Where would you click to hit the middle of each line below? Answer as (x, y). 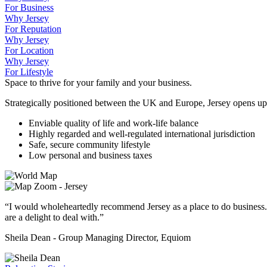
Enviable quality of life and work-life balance (114, 123)
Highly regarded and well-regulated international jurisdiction (142, 133)
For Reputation (33, 29)
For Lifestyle (29, 72)
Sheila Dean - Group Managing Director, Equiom (98, 237)
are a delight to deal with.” (54, 217)
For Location (29, 50)
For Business (29, 7)
